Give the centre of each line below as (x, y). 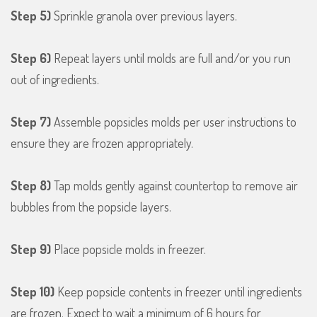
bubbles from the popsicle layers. (91, 207)
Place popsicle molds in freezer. (128, 249)
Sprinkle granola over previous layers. (144, 16)
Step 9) (31, 249)
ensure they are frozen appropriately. (102, 143)
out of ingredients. (55, 80)
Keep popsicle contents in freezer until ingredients (178, 292)
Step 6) (32, 58)
